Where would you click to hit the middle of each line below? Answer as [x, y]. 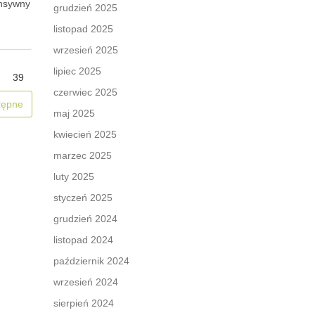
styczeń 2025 [83, 198]
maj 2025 [74, 113]
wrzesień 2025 [86, 50]
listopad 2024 [83, 240]
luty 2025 [74, 176]
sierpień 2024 [84, 303]
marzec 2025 [83, 155]
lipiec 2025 [77, 71]
